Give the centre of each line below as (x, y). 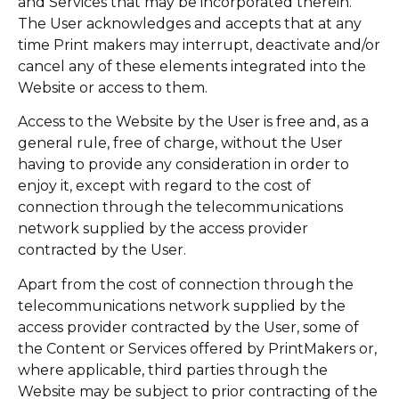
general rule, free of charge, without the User (180, 143)
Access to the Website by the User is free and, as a (193, 122)
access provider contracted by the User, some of (188, 327)
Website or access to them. (113, 87)
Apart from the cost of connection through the (186, 284)
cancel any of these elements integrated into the (192, 66)
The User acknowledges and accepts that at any (190, 23)
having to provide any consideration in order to (183, 165)
